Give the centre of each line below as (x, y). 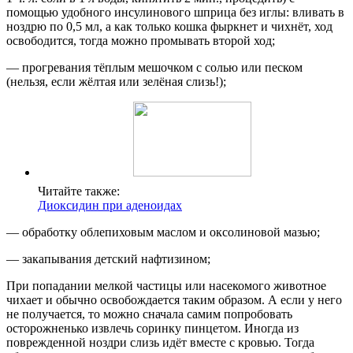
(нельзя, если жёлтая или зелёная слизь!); (116, 81)
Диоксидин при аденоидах (110, 205)
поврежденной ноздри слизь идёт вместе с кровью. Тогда (160, 342)
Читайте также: (79, 191)
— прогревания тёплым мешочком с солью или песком (154, 67)
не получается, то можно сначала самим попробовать (149, 314)
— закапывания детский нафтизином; (108, 258)
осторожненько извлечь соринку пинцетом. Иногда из (152, 328)
